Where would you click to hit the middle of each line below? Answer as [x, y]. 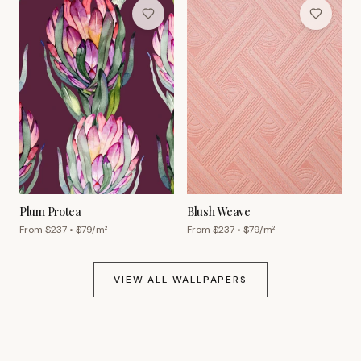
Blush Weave [219, 212]
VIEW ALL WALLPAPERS [180, 280]
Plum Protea [50, 212]
